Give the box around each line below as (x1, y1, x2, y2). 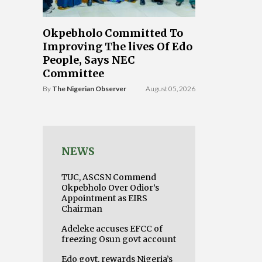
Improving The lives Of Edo (43, 40, 192, 53)
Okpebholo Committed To (43, 26, 183, 40)
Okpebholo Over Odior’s (61, 182, 159, 193)
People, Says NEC (43, 53, 135, 67)
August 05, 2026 (146, 84, 195, 93)
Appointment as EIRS (61, 193, 147, 204)
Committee (43, 67, 104, 80)
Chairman (61, 204, 102, 214)
